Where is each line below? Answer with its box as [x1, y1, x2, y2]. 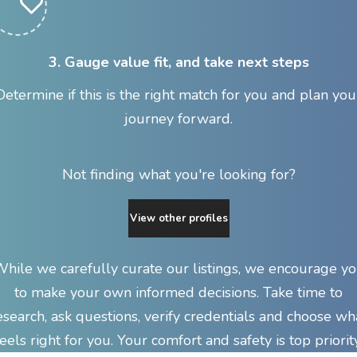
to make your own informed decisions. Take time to [14, 282, 343, 302]
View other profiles [129, 210, 228, 226]
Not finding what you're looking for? [61, 164, 296, 184]
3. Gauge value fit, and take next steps [48, 52, 309, 72]
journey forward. [124, 108, 233, 128]
